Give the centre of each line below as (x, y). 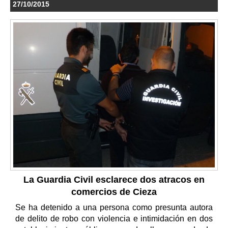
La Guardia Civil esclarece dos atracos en (114, 180)
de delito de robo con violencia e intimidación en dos (114, 219)
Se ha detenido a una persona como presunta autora (114, 208)
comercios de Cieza (114, 192)
